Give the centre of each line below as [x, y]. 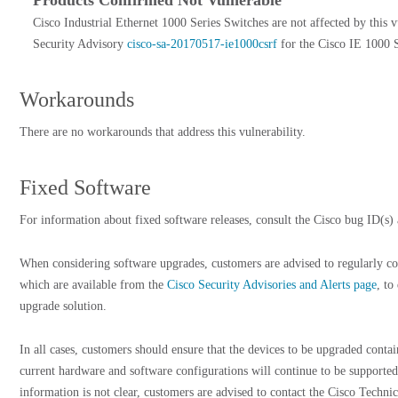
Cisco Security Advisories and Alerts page [272, 285]
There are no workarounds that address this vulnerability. [163, 132]
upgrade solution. [63, 306]
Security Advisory [80, 44]
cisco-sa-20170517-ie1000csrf [202, 44]
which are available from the [93, 285]
